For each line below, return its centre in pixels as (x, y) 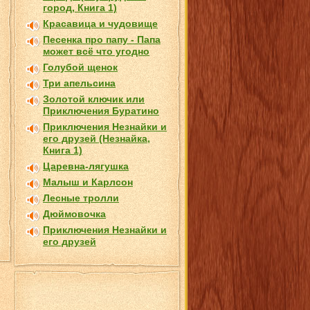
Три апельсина (79, 83)
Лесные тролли (81, 198)
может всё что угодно (96, 51)
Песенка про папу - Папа (102, 39)
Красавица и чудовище (100, 24)
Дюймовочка (74, 214)
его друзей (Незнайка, (97, 138)
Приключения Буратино (101, 111)
